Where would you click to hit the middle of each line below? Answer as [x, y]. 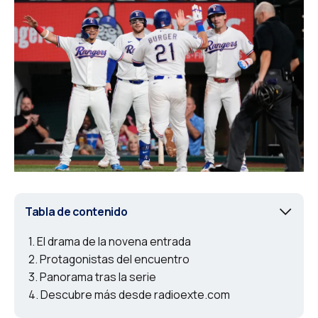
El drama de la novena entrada [114, 242]
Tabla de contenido [76, 211]
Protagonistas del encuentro [115, 259]
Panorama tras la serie [98, 277]
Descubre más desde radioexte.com [135, 295]
